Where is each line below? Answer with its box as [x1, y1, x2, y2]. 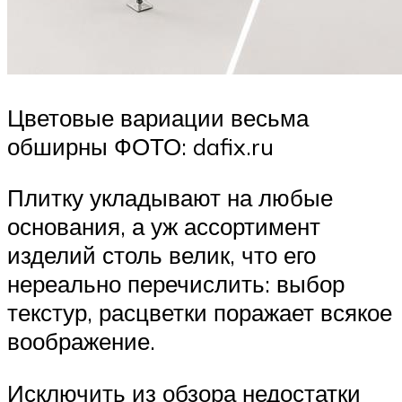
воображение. [7, 327, 155, 356]
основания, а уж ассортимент [7, 212, 320, 241]
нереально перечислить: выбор [7, 269, 345, 299]
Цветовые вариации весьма [7, 102, 309, 132]
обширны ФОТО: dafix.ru [7, 131, 274, 161]
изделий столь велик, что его [7, 240, 316, 270]
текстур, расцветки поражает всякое [7, 298, 392, 328]
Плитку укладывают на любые [7, 183, 333, 213]
